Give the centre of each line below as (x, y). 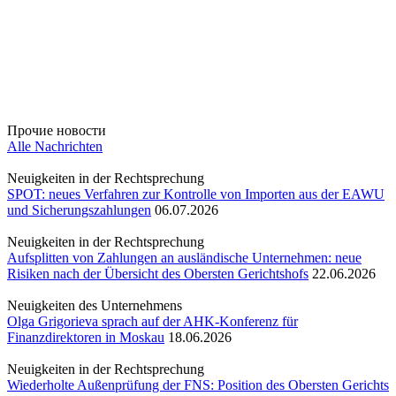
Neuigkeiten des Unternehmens (95, 306)
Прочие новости (57, 131)
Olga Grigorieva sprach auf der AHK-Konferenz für (152, 322)
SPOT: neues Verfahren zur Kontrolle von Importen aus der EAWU (196, 194)
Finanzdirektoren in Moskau (86, 338)
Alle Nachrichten (55, 147)
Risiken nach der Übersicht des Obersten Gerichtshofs (158, 274)
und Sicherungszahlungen (79, 210)
